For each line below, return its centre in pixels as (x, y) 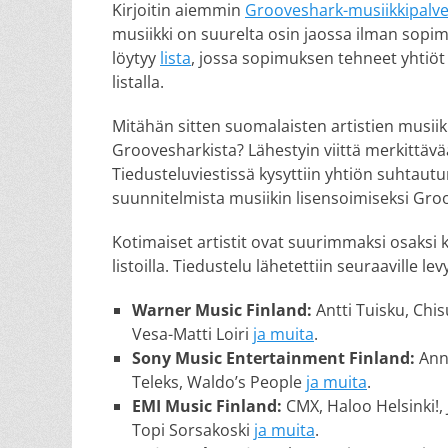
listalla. (138, 82)
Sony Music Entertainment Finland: (275, 358)
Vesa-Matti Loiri (192, 334)
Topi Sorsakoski (193, 430)
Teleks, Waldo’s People (219, 382)
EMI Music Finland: (209, 406)
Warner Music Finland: (222, 310)
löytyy (136, 58)
